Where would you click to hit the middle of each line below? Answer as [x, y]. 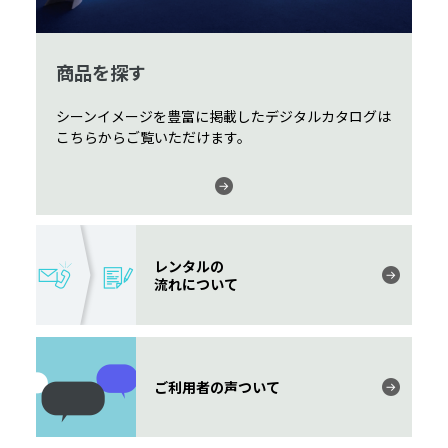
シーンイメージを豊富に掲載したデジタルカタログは [223, 115]
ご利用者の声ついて [217, 386]
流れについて [196, 283]
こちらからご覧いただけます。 [153, 136]
